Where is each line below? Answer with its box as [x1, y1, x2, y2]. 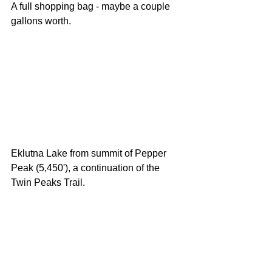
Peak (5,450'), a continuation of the [11, 162, 162, 173]
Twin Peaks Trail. [11, 177, 87, 188]
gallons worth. [11, 15, 73, 26]
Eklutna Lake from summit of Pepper [11, 148, 169, 158]
